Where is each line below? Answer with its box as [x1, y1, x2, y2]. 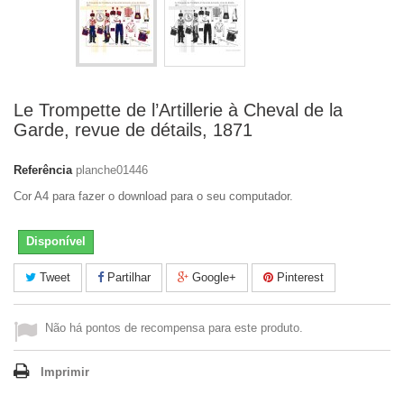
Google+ [188, 271, 236, 284]
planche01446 [76, 163, 148, 177]
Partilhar [104, 271, 151, 284]
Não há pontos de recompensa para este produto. [45, 321, 303, 335]
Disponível [26, 234, 86, 248]
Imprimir [41, 365, 89, 379]
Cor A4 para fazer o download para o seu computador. [14, 189, 293, 203]
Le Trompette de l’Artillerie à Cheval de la [14, 100, 343, 120]
